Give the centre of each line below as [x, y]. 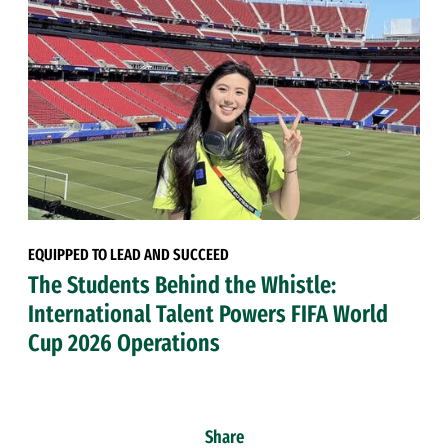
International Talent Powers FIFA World [207, 314]
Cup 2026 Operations [123, 343]
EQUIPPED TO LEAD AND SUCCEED [128, 255]
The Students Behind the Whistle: [181, 285]
